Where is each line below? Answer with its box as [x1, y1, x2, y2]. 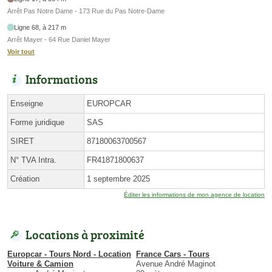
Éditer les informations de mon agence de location [124, 191, 265, 198]
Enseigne [10, 98, 43, 108]
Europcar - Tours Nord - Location [7, 249, 131, 259]
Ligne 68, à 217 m [14, 23, 67, 31]
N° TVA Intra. [10, 155, 56, 165]
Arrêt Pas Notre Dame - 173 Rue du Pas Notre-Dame [7, 7, 165, 15]
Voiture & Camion [7, 259, 73, 268]
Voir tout [7, 47, 35, 55]
